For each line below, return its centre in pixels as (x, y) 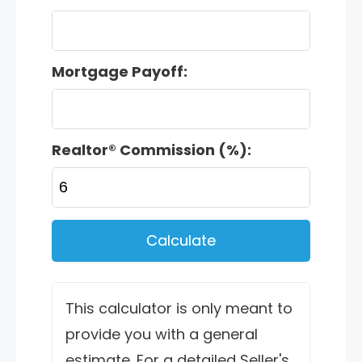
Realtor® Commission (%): (152, 149)
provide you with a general (162, 334)
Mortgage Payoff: (120, 71)
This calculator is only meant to (179, 308)
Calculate (181, 240)
